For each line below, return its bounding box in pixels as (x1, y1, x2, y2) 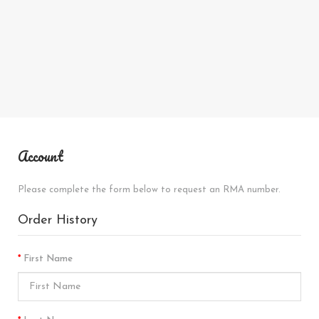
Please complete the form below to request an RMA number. (18, 185, 281, 195)
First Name (23, 254, 73, 264)
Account (18, 145, 63, 168)
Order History (18, 214, 98, 228)
